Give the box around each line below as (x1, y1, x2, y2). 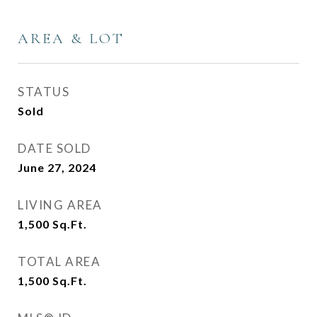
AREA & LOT (18, 30, 125, 47)
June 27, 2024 (18, 161, 96, 174)
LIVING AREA (18, 197, 103, 212)
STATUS (18, 84, 69, 99)
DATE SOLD (18, 141, 91, 156)
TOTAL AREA (18, 254, 100, 269)
